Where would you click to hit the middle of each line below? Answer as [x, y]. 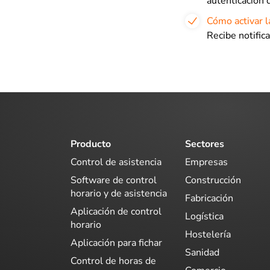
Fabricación [209, 198]
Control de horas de [113, 261]
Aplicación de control [116, 211]
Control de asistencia [116, 162]
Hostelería [208, 234]
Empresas [206, 162]
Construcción [213, 180]
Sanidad [202, 252]
